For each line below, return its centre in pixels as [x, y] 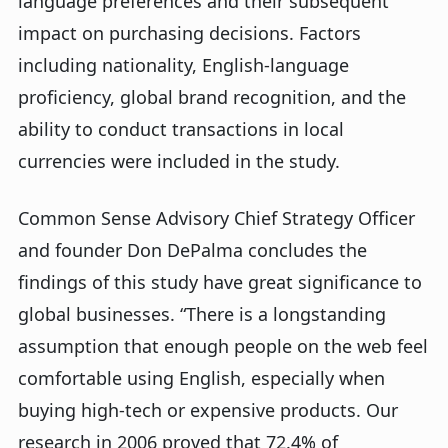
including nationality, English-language [183, 65]
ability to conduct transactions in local [181, 129]
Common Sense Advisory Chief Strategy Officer [216, 218]
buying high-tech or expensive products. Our [208, 410]
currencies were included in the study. [179, 161]
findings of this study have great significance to [220, 282]
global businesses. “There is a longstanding [202, 314]
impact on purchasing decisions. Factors [189, 33]
